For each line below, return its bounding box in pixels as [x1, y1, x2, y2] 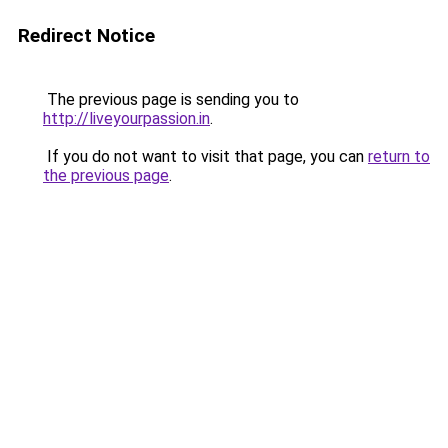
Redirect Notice [18, 24, 155, 47]
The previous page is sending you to [43, 90, 299, 109]
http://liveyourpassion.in [43, 109, 210, 128]
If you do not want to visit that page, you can [43, 147, 368, 166]
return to [368, 147, 430, 166]
